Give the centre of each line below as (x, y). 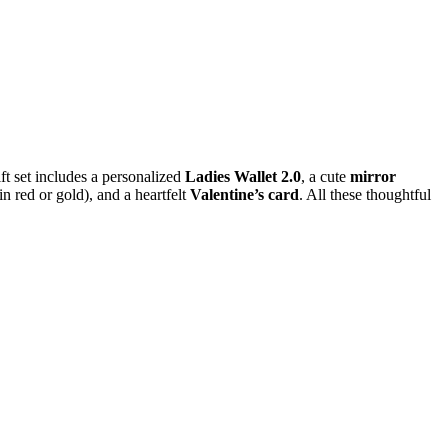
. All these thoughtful (365, 195)
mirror (373, 177)
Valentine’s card (244, 195)
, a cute (325, 177)
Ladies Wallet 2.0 (243, 177)
